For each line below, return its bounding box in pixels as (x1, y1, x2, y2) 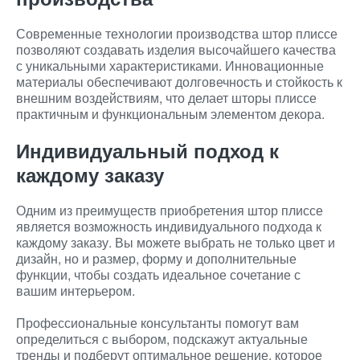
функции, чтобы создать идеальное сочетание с (16, 265, 301, 284)
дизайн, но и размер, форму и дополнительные (16, 249, 297, 268)
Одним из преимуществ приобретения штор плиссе (16, 201, 323, 219)
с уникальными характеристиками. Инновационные (16, 56, 324, 75)
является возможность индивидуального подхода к (16, 217, 321, 235)
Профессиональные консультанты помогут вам (16, 313, 299, 332)
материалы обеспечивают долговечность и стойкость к (16, 72, 342, 91)
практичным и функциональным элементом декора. (16, 104, 325, 123)
